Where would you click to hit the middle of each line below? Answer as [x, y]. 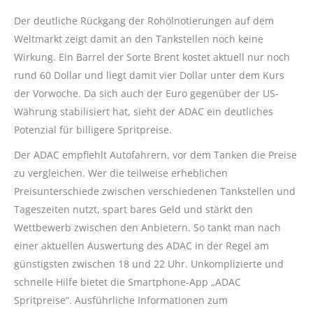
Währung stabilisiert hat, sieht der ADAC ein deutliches [144, 112]
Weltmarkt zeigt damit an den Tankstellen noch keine [139, 39]
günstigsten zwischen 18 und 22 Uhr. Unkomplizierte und [149, 264]
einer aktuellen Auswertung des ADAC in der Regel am [141, 246]
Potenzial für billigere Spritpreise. [93, 130]
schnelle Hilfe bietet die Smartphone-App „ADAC [128, 282]
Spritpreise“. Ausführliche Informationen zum [121, 300]
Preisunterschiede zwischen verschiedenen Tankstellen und [155, 191]
